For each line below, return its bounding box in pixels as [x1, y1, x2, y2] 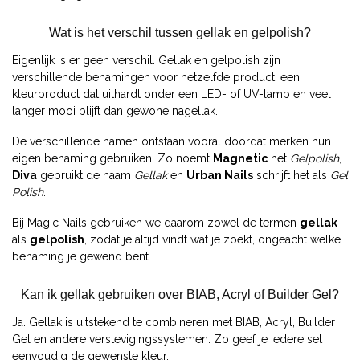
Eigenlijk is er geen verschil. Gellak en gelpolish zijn [12, 54, 280, 67]
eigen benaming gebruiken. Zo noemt [12, 151, 213, 165]
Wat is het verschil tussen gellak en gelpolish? [49, 26, 311, 40]
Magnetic [213, 151, 268, 165]
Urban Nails [186, 168, 253, 182]
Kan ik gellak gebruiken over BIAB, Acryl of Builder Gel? [21, 287, 339, 301]
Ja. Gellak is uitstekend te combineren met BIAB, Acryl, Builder [12, 315, 335, 329]
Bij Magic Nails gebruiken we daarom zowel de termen [12, 215, 300, 229]
